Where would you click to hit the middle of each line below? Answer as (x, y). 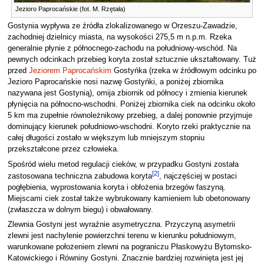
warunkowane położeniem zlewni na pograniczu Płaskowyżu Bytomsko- (129, 247)
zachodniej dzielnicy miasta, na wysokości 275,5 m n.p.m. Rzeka (119, 37)
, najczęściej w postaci (198, 176)
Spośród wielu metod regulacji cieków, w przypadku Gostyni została (123, 164)
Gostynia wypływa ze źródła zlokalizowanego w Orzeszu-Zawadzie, (122, 26)
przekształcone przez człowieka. (63, 149)
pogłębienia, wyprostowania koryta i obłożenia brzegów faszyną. (116, 188)
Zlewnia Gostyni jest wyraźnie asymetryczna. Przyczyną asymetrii (121, 225)
